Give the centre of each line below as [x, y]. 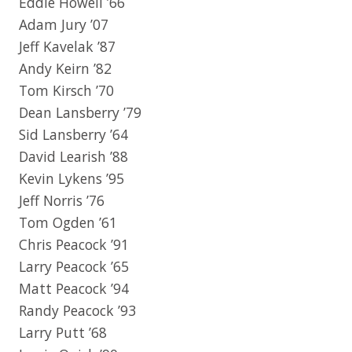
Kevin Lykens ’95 [71, 178]
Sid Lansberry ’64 [73, 134]
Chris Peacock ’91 [74, 244]
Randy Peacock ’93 [77, 310]
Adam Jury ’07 [64, 24]
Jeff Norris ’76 [62, 200]
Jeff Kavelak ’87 [67, 46]
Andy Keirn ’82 [65, 68]
